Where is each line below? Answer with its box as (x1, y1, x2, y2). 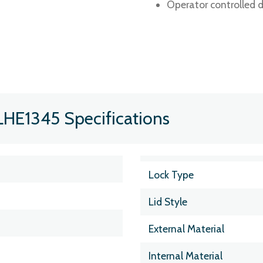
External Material (149, 222, 224, 235)
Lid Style (149, 195, 187, 208)
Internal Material (149, 249, 222, 262)
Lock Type (149, 168, 194, 181)
